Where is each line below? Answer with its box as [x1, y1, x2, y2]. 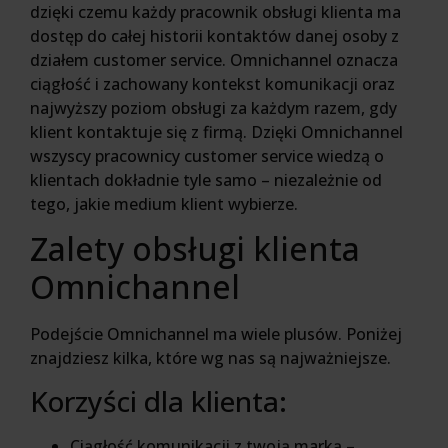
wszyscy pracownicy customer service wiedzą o [30, 144, 384, 167]
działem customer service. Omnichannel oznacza [30, 48, 398, 71]
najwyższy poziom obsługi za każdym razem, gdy [30, 96, 397, 119]
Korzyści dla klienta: [30, 381, 287, 420]
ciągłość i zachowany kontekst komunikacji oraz [30, 72, 395, 95]
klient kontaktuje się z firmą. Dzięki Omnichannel [30, 120, 403, 143]
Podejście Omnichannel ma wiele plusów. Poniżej [30, 323, 402, 346]
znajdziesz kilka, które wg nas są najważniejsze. [30, 347, 391, 370]
